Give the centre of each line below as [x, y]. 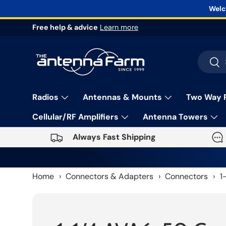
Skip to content [73, 19]
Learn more [119, 27]
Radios [45, 97]
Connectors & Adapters [110, 176]
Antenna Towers [175, 117]
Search [210, 56]
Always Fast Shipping [114, 137]
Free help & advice [65, 27]
